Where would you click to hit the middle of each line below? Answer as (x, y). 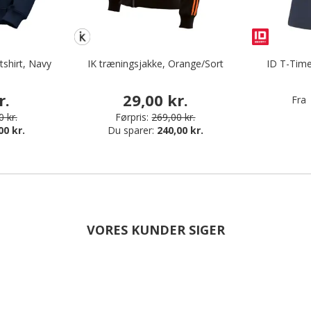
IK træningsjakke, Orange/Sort (155, 64)
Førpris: (132, 117)
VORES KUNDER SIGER (155, 229)
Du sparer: (132, 130)
